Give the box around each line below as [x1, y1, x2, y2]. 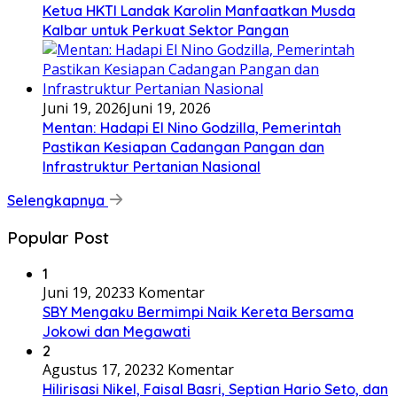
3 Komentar [127, 283, 205, 303]
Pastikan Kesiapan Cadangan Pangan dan [43, 138, 324, 156]
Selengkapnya [7, 191, 108, 209]
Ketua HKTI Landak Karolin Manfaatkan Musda [43, 2, 355, 19]
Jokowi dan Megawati [43, 323, 191, 341]
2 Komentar [156, 360, 234, 380]
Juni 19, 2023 [43, 283, 127, 303]
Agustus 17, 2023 [43, 360, 156, 380]
